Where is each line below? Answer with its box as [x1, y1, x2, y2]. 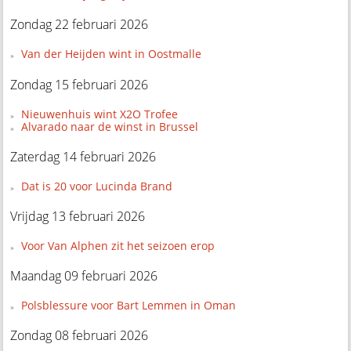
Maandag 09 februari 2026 [10, 266, 158, 284]
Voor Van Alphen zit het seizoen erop [20, 237, 215, 253]
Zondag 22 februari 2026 [10, 16, 149, 34]
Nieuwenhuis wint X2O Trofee [20, 106, 178, 121]
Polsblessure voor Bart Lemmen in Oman [20, 297, 236, 313]
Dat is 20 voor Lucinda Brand [20, 178, 172, 194]
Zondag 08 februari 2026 [10, 326, 149, 344]
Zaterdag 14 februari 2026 [10, 147, 157, 165]
